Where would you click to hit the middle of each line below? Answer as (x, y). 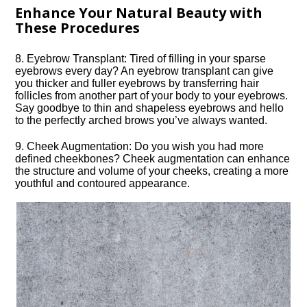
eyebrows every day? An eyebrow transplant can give (145, 71)
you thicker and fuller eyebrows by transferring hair (137, 83)
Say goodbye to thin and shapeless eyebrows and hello (150, 108)
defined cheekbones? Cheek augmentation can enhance (153, 159)
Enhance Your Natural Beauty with (139, 13)
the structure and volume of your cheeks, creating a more (152, 171)
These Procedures (78, 28)
